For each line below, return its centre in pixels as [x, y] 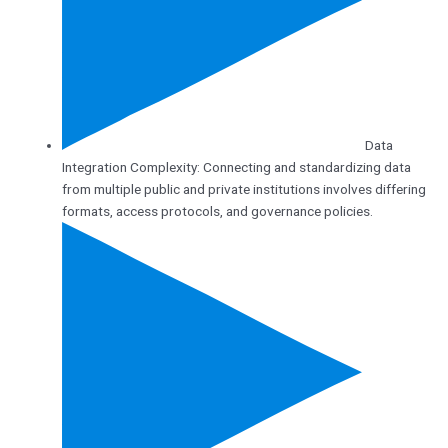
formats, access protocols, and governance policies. [217, 211]
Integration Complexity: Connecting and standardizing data [236, 167]
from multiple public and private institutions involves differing [243, 189]
